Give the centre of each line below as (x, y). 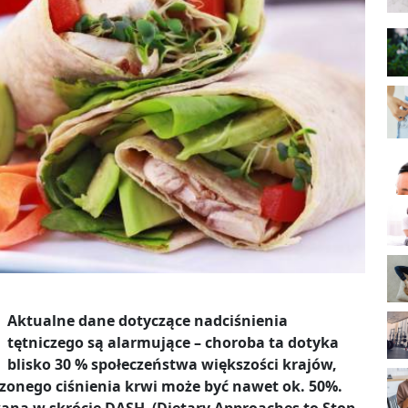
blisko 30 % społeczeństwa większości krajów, (172, 365)
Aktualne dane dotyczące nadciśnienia (148, 321)
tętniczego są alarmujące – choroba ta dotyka (173, 343)
